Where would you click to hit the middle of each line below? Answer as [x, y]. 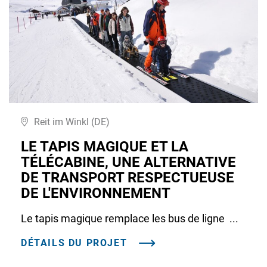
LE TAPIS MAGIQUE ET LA [105, 146]
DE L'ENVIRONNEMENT [96, 193]
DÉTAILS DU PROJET [74, 243]
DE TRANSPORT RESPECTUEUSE [128, 177]
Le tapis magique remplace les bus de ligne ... [130, 218]
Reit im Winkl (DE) [72, 122]
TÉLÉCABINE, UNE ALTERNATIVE [128, 162]
